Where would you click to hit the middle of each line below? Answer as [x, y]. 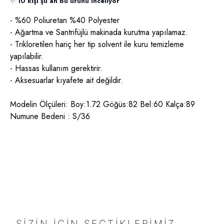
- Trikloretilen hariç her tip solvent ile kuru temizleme [97, 44]
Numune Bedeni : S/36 [50, 116]
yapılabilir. [27, 56]
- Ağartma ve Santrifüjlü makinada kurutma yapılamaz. [99, 32]
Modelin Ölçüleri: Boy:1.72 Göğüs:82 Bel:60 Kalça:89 [102, 104]
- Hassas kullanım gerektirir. [56, 68]
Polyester [102, 20]
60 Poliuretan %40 [53, 20]
